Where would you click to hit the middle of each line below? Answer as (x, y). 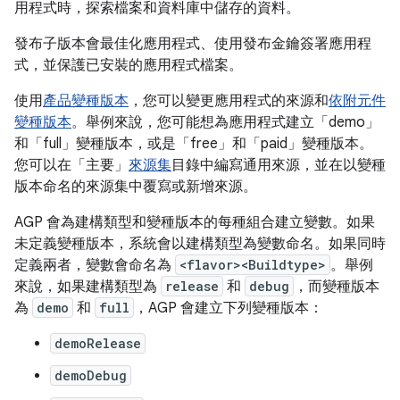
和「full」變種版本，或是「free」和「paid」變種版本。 (194, 144)
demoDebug (91, 375)
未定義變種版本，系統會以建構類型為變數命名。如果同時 (200, 244)
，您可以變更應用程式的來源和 (229, 101)
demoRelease (98, 343)
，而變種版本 (337, 287)
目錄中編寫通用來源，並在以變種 (279, 165)
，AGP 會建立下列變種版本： (229, 308)
